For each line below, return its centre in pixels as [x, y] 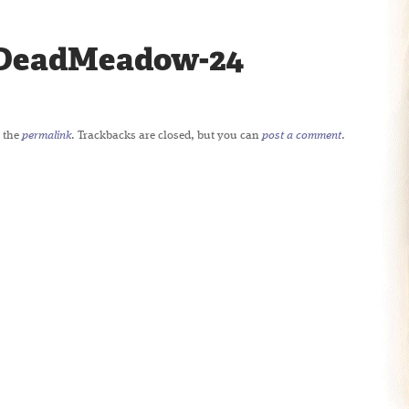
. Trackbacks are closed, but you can [167, 136]
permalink [47, 136]
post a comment [302, 136]
